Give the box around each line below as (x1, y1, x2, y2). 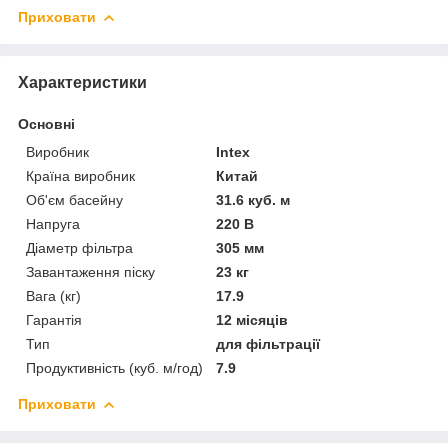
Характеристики (18, 73, 147, 91)
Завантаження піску (26, 263, 155, 280)
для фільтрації (216, 335, 321, 352)
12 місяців (216, 311, 289, 328)
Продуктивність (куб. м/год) (26, 359, 203, 376)
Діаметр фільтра (26, 239, 133, 256)
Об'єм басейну (26, 191, 123, 208)
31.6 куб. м (216, 191, 291, 208)
